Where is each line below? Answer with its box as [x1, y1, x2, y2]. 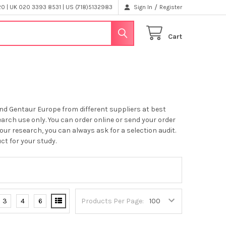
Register [159, 4, 183, 11]
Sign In [134, 4, 153, 11]
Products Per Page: [81, 197, 144, 206]
